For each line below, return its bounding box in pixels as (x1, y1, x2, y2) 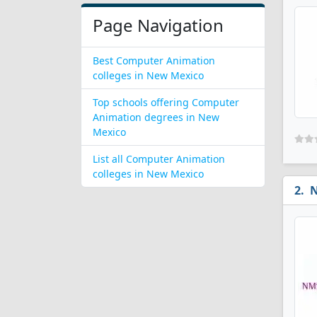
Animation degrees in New (93, 110, 219, 124)
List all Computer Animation (93, 152, 225, 166)
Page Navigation (93, 13, 224, 37)
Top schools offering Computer (93, 96, 239, 109)
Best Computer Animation (93, 54, 215, 67)
